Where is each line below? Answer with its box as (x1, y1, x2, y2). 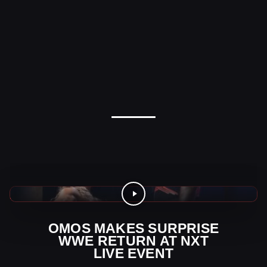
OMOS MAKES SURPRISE (48, 220, 219, 236)
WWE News (10, 187, 66, 200)
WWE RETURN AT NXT (58, 232, 209, 249)
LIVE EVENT (93, 245, 174, 261)
